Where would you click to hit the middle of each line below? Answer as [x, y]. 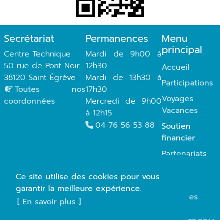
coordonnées [29, 101]
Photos [178, 170]
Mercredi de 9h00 [124, 101]
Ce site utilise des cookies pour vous [88, 177]
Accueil [179, 68]
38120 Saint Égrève [40, 78]
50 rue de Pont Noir [42, 66]
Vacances [180, 111]
